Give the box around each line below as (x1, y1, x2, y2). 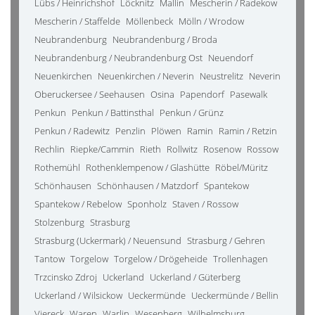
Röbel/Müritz (215, 161, 268, 174)
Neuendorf (208, 51, 253, 64)
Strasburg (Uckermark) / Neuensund (34, 234, 181, 247)
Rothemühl (34, 161, 80, 174)
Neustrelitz (200, 70, 243, 82)
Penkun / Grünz (160, 106, 224, 119)
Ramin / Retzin (219, 124, 277, 137)
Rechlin (34, 143, 65, 155)
